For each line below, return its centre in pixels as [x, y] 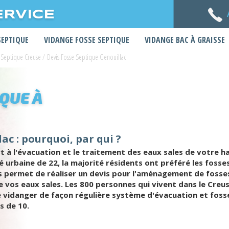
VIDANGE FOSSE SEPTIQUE [87, 40]
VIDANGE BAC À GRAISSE [185, 40]
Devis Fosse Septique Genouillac [87, 57]
